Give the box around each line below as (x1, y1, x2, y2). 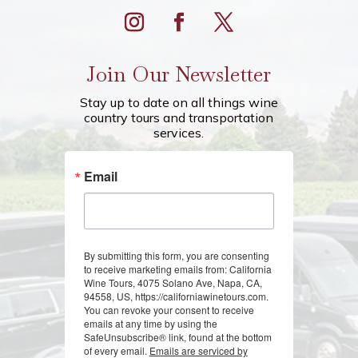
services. (153, 124, 205, 141)
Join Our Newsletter (86, 60, 272, 88)
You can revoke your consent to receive (83, 302, 254, 316)
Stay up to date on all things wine (79, 93, 278, 110)
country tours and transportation (84, 109, 274, 125)
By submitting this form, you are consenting (83, 248, 269, 262)
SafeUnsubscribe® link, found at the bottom (83, 329, 272, 344)
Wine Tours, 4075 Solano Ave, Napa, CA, (83, 275, 262, 289)
